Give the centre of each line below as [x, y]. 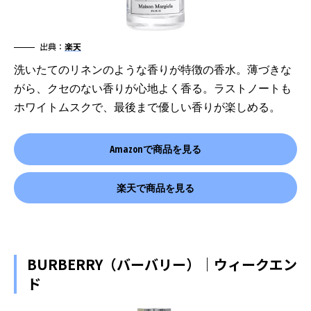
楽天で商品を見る [155, 187]
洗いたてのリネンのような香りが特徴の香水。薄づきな [153, 69]
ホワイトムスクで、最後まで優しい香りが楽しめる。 [147, 107]
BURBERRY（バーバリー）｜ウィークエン [162, 264]
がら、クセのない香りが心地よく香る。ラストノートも [153, 88]
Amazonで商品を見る [155, 149]
